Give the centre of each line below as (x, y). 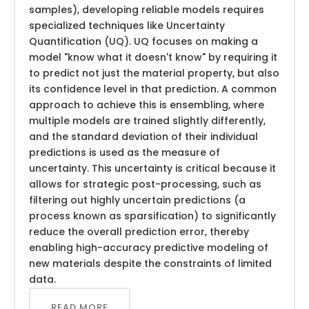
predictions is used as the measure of (124, 152)
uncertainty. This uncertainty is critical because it (152, 168)
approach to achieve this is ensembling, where (147, 104)
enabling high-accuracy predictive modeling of (149, 247)
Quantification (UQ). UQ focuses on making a (143, 41)
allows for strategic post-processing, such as (145, 184)
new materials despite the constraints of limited (150, 263)
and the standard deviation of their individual (143, 136)
